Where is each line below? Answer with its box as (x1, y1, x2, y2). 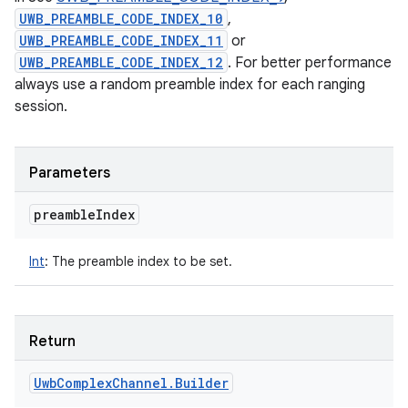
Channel (112, 374, 168, 392)
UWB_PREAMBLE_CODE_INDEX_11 (19, 32, 223, 49)
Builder (175, 374, 229, 392)
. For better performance (228, 54, 392, 72)
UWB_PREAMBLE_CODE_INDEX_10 (19, 10, 223, 27)
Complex (56, 374, 112, 392)
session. (15, 97, 67, 116)
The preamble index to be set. (48, 253, 232, 270)
